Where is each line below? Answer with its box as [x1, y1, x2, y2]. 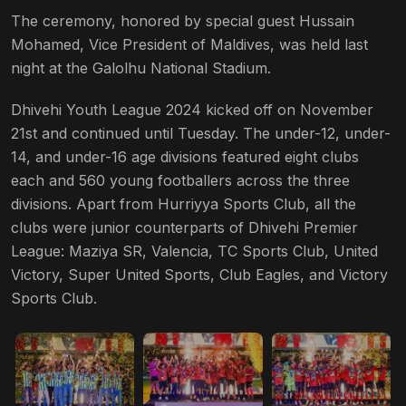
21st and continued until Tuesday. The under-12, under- [11, 123, 391, 142]
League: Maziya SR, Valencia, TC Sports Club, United [11, 241, 378, 260]
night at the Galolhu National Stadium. [11, 58, 271, 77]
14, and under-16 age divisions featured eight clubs [11, 147, 359, 166]
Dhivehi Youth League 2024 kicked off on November [11, 100, 373, 119]
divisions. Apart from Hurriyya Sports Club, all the [11, 194, 356, 213]
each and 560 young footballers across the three [11, 170, 350, 189]
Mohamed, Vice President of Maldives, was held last [11, 34, 368, 53]
